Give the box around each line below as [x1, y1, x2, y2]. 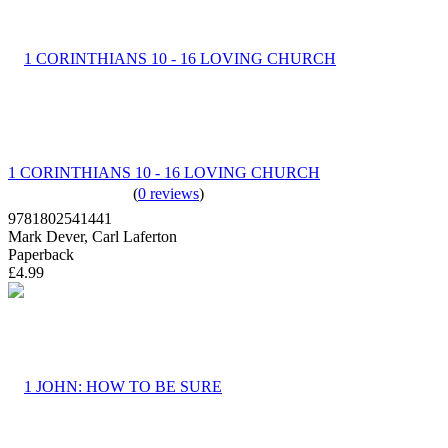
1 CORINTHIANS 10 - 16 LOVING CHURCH [8, 163, 320, 181]
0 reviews [138, 184, 199, 202]
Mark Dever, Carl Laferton [8, 227, 177, 245]
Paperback [8, 245, 74, 263]
